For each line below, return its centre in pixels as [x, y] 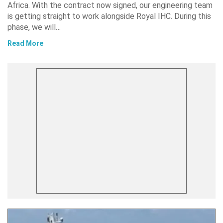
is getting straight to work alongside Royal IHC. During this [109, 16]
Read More [25, 44]
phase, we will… [34, 27]
